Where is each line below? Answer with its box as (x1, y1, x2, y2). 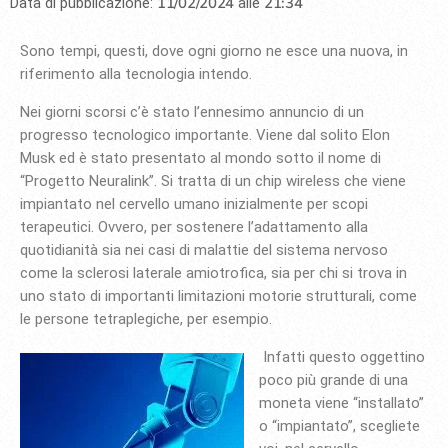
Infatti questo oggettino (259, 347, 425, 366)
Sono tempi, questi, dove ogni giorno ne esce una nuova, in (20, 41, 408, 60)
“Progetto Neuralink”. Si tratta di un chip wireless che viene (20, 171, 406, 190)
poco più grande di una (259, 370, 408, 389)
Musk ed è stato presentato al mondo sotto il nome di (20, 148, 381, 167)
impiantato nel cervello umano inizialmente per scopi (20, 194, 368, 213)
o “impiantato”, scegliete (259, 416, 420, 435)
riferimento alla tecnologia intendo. (20, 64, 256, 83)
